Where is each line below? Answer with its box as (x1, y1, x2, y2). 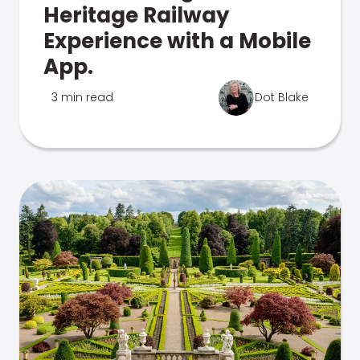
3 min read (51, 89, 113, 105)
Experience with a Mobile (43, 27, 311, 55)
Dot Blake (255, 89, 309, 105)
